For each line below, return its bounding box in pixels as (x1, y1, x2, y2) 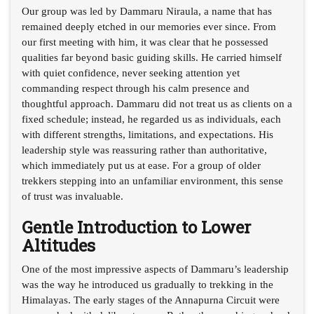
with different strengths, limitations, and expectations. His (22, 128, 273, 140)
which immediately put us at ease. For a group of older (22, 159, 261, 171)
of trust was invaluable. (22, 190, 123, 202)
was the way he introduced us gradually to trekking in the (22, 278, 273, 290)
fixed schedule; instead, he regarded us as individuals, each (22, 113, 281, 125)
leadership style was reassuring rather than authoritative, (22, 144, 267, 156)
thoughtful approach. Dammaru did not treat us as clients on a (22, 97, 292, 109)
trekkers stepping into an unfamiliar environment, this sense (22, 175, 283, 186)
